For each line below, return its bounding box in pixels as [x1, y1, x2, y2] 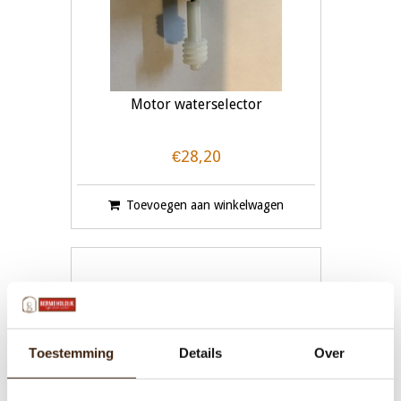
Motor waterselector [130, 96, 262, 114]
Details [178, 345, 223, 361]
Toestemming [29, 345, 115, 361]
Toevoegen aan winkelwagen [126, 198, 284, 213]
